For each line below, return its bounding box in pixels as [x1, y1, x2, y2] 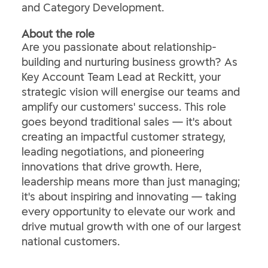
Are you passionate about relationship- [22, 40, 217, 54]
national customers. [22, 234, 120, 248]
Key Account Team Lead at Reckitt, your [22, 70, 221, 84]
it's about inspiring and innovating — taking [22, 190, 236, 203]
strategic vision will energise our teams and [22, 85, 240, 99]
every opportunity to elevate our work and [22, 205, 235, 218]
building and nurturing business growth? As [22, 55, 237, 69]
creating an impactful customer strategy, [22, 130, 226, 144]
